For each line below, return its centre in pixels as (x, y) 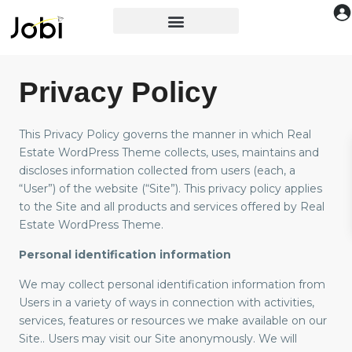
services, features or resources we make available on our (173, 321)
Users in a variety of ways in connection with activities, (167, 303)
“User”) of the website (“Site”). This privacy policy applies (170, 189)
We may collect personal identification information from (172, 285)
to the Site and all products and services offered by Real (172, 207)
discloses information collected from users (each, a (157, 171)
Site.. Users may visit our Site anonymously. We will (158, 339)
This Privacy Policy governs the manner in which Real (165, 135)
